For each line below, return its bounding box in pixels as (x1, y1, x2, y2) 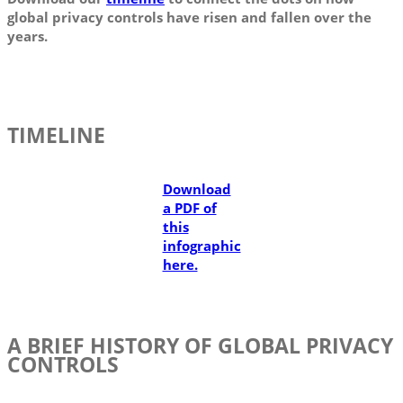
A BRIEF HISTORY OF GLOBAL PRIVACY (7, 332, 393, 361)
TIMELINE (7, 121, 105, 149)
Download (162, 180, 231, 199)
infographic (162, 237, 241, 255)
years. (7, 27, 48, 46)
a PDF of (162, 199, 217, 218)
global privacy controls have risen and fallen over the (7, 8, 372, 27)
